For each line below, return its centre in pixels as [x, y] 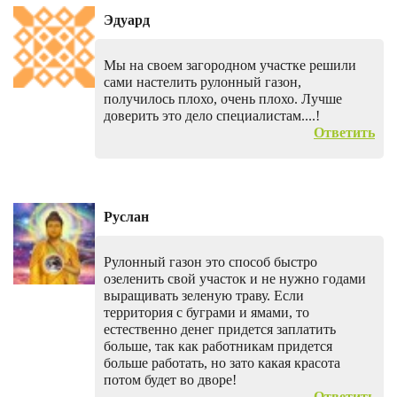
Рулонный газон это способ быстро [210, 262]
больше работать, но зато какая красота [222, 363]
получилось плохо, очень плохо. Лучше [222, 99]
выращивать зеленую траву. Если [203, 296]
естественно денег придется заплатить [219, 330]
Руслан [126, 217]
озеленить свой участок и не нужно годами [234, 279]
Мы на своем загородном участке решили [230, 66]
